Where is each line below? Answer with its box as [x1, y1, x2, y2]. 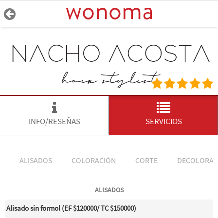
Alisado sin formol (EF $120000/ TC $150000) [6, 203, 136, 213]
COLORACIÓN [72, 155, 116, 165]
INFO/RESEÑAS [29, 116, 80, 127]
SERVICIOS [145, 116, 182, 127]
